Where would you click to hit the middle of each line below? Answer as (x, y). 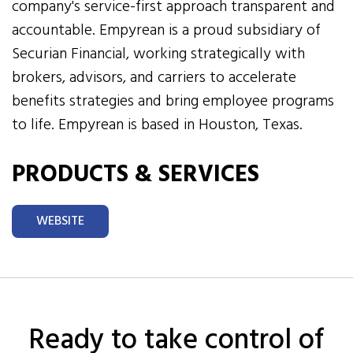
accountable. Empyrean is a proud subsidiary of (167, 30)
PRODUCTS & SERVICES (136, 175)
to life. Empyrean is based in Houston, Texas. (158, 125)
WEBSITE (60, 221)
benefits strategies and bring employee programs (173, 101)
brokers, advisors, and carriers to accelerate (154, 78)
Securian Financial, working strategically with (159, 54)
